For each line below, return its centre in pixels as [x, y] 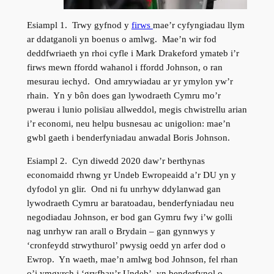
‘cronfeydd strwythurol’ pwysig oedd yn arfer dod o [126, 245]
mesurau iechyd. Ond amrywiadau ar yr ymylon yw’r [130, 81]
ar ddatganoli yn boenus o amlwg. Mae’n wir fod [121, 39]
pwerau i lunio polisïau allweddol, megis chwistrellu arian [137, 109]
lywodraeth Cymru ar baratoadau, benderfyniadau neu [130, 203]
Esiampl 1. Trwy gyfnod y [79, 25]
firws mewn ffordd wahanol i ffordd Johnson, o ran [124, 67]
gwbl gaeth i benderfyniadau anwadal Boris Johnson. [128, 137]
